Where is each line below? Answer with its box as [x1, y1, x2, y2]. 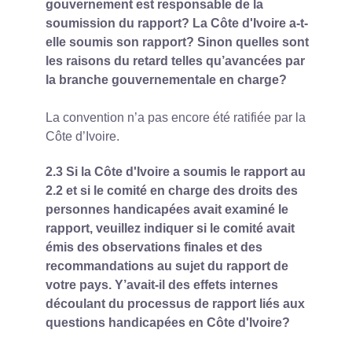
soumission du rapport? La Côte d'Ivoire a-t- [46, 16, 308, 31]
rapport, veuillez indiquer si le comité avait [46, 221, 295, 235]
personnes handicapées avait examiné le [46, 202, 288, 216]
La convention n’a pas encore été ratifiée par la [46, 111, 306, 125]
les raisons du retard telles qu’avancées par [46, 54, 305, 68]
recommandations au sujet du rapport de [46, 258, 288, 273]
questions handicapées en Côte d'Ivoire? [46, 315, 290, 329]
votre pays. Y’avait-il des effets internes [46, 277, 278, 291]
